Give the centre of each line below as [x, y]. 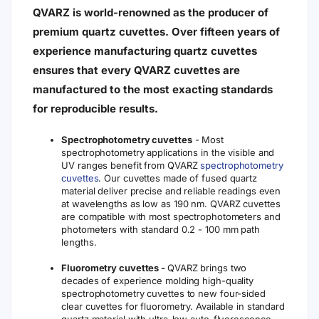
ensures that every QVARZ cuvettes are [137, 70]
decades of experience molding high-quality [158, 281]
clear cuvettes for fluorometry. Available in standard [173, 306]
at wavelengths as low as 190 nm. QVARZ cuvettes [171, 204]
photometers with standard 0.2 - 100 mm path [161, 229]
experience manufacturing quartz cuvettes [145, 51]
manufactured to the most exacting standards [153, 89]
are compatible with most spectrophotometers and [171, 216]
